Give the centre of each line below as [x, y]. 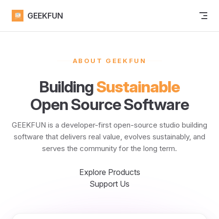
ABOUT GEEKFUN [109, 61]
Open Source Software [109, 104]
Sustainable [138, 87]
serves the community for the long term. [109, 148]
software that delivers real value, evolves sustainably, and [109, 137]
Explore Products [109, 172]
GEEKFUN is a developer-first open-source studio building [109, 125]
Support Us [109, 184]
